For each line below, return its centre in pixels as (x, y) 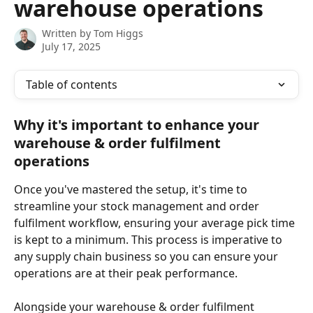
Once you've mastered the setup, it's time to (132, 189)
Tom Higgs (118, 33)
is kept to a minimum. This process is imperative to (150, 240)
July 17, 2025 (71, 46)
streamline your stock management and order (138, 206)
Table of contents (72, 85)
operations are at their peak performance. (127, 273)
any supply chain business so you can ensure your (147, 256)
